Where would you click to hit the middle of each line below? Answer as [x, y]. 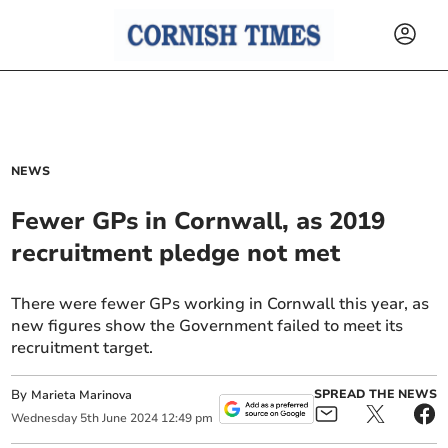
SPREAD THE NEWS [375, 394]
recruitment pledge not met [176, 253]
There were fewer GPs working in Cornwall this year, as [220, 304]
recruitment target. [82, 348]
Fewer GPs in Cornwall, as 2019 [198, 221]
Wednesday [44, 418]
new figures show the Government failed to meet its [207, 326]
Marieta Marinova [82, 395]
